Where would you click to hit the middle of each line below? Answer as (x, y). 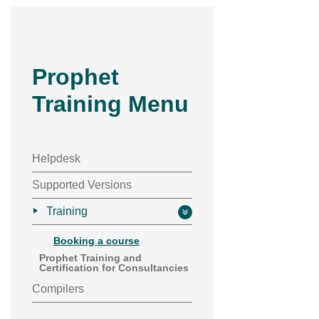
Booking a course (96, 241)
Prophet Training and (90, 258)
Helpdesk (56, 158)
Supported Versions (82, 185)
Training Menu (110, 104)
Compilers (58, 289)
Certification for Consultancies (114, 268)
